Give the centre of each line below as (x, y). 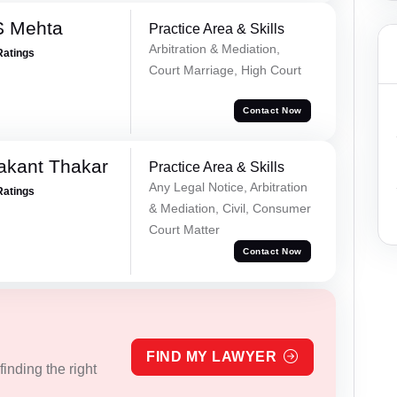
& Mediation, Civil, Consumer (230, 208)
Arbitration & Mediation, (214, 48)
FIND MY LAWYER (212, 356)
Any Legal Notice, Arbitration (228, 187)
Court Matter (184, 229)
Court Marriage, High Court (225, 70)
